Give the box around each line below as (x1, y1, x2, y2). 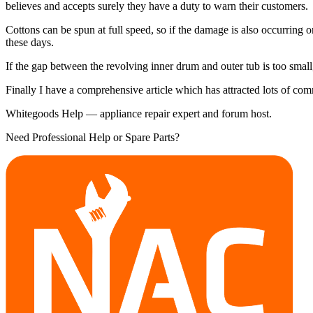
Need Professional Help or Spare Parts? (6, 131, 180, 143)
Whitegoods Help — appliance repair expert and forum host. (6, 107, 272, 119)
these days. (6, 36, 54, 48)
